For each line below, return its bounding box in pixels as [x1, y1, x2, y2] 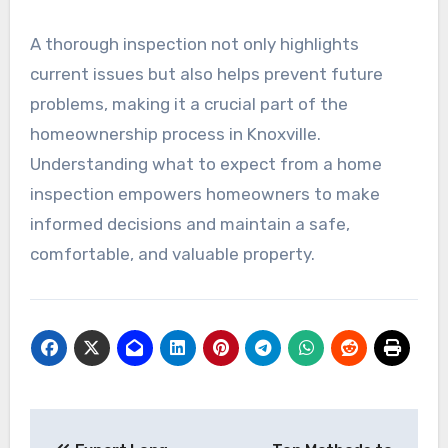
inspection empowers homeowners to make [29, 184, 380, 205]
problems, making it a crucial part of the [29, 94, 348, 115]
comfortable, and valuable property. [29, 244, 315, 265]
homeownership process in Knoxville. [29, 124, 321, 145]
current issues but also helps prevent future [29, 64, 383, 85]
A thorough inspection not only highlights [29, 34, 359, 55]
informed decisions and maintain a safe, [29, 214, 350, 235]
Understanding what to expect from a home [29, 154, 382, 175]
